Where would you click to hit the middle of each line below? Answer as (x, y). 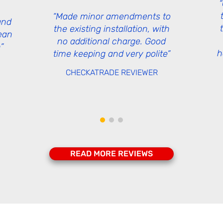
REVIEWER (139, 72)
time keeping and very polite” (111, 54)
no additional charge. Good (111, 41)
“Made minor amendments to (111, 16)
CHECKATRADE (93, 72)
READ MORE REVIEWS (111, 154)
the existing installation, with (111, 29)
